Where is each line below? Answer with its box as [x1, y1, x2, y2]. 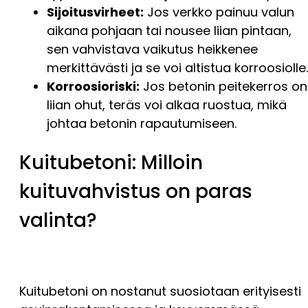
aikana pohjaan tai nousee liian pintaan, [47, 21, 291, 39]
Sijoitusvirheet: [47, 3, 144, 21]
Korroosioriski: [47, 77, 140, 95]
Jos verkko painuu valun [144, 3, 294, 21]
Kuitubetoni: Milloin [19, 148, 203, 176]
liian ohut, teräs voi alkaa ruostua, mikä [47, 96, 287, 113]
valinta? [19, 206, 97, 234]
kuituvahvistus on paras [19, 177, 252, 205]
